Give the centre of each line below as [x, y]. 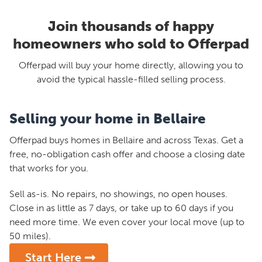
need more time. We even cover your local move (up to [127, 222]
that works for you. [49, 168]
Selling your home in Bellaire [108, 118]
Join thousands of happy [131, 26]
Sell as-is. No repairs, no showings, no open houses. [118, 194]
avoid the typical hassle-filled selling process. [131, 79]
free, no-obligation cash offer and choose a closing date [127, 154]
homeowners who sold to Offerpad [131, 44]
